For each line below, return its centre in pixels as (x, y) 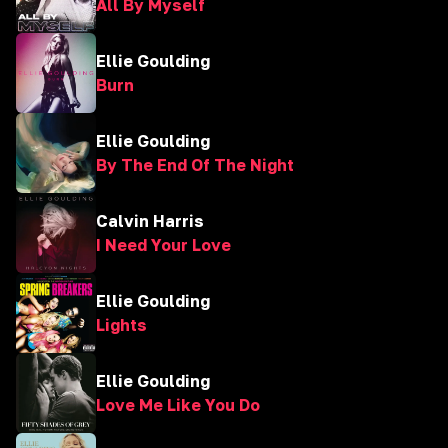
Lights (121, 325)
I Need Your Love (163, 245)
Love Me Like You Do (178, 405)
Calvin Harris (150, 221)
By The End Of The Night (195, 165)
